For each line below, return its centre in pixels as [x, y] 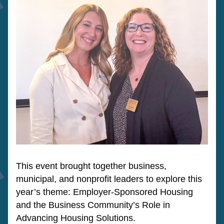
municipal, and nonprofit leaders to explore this [109, 179]
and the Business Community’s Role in [93, 205]
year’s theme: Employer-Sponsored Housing [104, 192]
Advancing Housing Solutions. [77, 218]
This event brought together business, [91, 166]
